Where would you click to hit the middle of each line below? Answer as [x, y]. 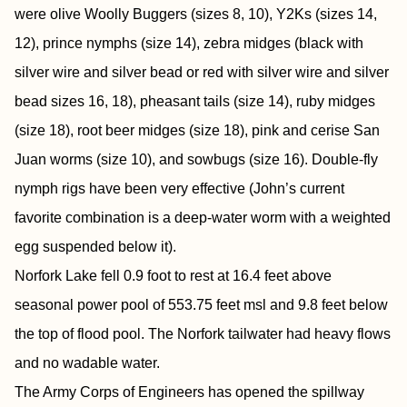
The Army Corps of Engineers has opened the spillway [189, 392]
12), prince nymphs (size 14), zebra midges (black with [189, 43]
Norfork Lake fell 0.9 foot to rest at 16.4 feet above [173, 276]
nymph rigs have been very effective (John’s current [179, 189]
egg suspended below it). [95, 247]
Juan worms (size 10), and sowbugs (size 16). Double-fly [196, 159]
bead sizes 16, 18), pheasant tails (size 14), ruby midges [195, 101]
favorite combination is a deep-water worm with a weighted [203, 218]
